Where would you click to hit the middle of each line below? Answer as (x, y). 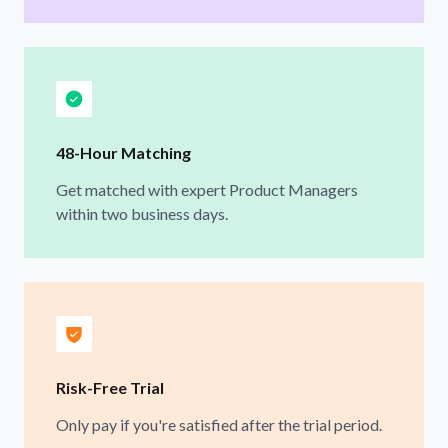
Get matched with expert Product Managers (207, 189)
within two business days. (142, 213)
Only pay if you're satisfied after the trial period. (219, 424)
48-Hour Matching (123, 152)
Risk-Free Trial (110, 387)
